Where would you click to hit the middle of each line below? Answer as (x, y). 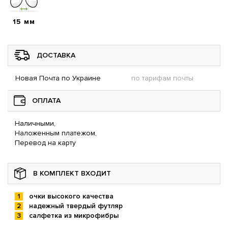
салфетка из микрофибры (74, 215)
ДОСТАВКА (56, 55)
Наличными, (35, 123)
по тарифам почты (162, 78)
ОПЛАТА (46, 100)
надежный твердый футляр (76, 206)
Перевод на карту (45, 142)
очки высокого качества (71, 196)
